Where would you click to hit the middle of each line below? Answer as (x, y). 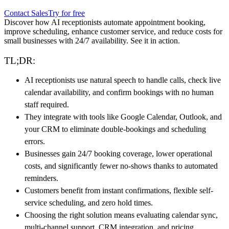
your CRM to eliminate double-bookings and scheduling (115, 129)
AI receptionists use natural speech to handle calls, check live (123, 80)
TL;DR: (20, 60)
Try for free (66, 13)
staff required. (47, 104)
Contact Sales (26, 13)
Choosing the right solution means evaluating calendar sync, (121, 215)
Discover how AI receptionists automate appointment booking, (105, 22)
